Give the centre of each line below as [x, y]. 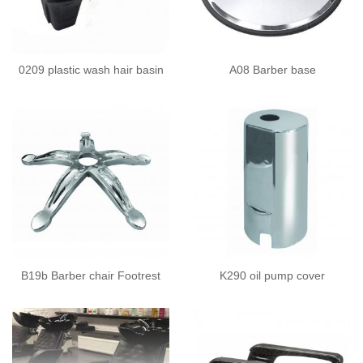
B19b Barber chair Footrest [91, 276]
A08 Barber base [272, 70]
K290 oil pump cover [272, 276]
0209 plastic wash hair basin [91, 70]
